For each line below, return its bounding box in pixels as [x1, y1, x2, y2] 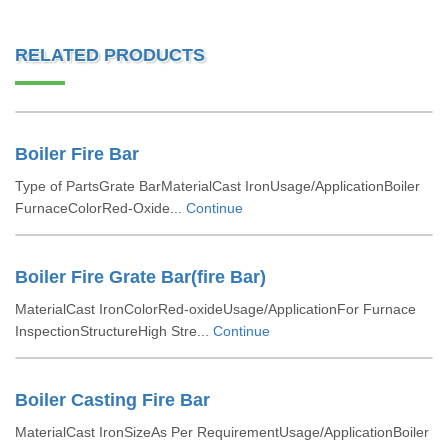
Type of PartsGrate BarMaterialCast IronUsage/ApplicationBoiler [15, 178, 420, 194]
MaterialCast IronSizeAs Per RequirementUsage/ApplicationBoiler [15, 424, 429, 440]
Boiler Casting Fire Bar [15, 390, 210, 410]
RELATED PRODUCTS [15, 45, 205, 65]
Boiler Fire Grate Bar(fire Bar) [15, 267, 266, 287]
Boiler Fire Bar [15, 144, 139, 164]
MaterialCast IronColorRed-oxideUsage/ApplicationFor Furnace [15, 301, 416, 317]
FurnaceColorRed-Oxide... [15, 200, 186, 216]
